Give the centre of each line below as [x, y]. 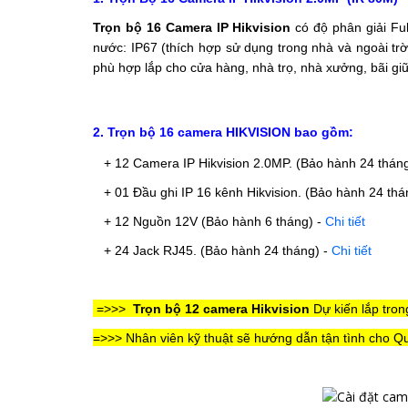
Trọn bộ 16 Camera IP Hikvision [192, 27]
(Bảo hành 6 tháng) [257, 221]
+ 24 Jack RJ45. [152, 250]
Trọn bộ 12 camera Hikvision [219, 308]
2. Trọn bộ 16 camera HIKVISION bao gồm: [223, 132]
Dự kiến [337, 308]
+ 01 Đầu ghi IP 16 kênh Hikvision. [204, 192]
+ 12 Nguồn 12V [153, 221]
